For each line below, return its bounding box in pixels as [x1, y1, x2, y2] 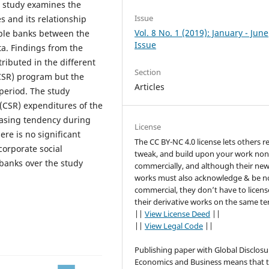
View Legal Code [145, 220, 204, 232]
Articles [134, 81, 165, 93]
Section [134, 67, 162, 78]
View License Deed [145, 208, 211, 220]
